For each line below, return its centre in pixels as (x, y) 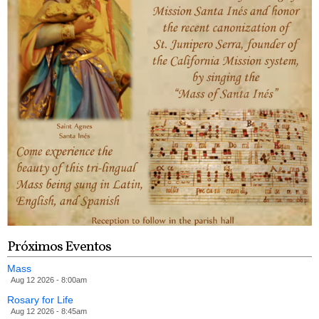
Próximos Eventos (59, 247)
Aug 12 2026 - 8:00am (49, 279)
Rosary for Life (40, 299)
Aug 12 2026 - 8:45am (49, 311)
